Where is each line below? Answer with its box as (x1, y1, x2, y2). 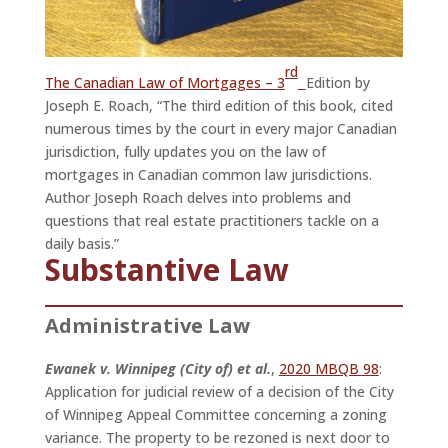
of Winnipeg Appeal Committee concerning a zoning (44, 405, 387, 425)
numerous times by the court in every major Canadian (44, 119, 397, 139)
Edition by (305, 73, 370, 93)
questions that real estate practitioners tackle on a (44, 211, 379, 231)
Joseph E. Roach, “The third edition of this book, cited (44, 96, 393, 116)
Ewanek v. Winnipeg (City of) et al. (44, 359, 271, 379)
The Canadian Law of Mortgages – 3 (44, 73, 285, 93)
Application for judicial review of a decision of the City (44, 382, 394, 402)
